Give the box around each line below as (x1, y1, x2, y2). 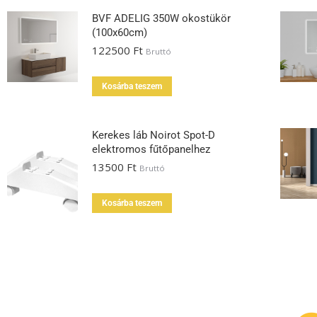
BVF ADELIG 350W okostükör (92, 12, 231, 25)
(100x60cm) (92, 26, 147, 39)
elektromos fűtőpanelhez (92, 143, 210, 156)
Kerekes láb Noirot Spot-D (92, 129, 215, 142)
